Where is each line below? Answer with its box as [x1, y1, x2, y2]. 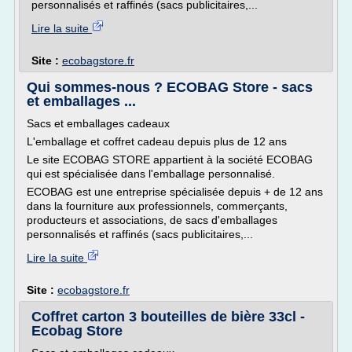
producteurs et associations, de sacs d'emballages [27, 214, 277, 226]
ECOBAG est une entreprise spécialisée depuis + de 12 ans [27, 185, 323, 198]
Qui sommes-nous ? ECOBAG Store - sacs [27, 79, 313, 95]
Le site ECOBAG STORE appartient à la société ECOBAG [27, 153, 313, 166]
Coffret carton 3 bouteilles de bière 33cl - [31, 309, 305, 324]
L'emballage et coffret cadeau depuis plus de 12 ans [27, 135, 287, 148]
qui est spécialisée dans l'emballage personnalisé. [27, 167, 275, 180]
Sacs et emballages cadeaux [27, 117, 170, 130]
